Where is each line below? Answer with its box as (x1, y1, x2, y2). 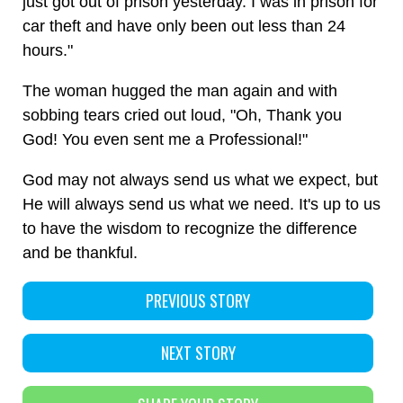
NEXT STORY (160, 341, 236, 364)
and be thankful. (22, 244, 138, 262)
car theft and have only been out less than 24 (22, 17, 345, 35)
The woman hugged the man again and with (22, 82, 337, 100)
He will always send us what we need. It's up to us (22, 195, 381, 213)
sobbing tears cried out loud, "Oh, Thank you (22, 106, 342, 124)
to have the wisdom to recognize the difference (22, 219, 357, 237)
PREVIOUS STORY (146, 289, 251, 312)
